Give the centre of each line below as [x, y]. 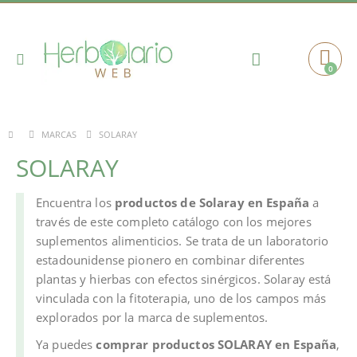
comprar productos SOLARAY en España [216, 344]
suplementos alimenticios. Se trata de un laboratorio [182, 240]
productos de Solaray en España [212, 202]
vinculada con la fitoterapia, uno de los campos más [181, 298]
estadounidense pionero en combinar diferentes [171, 259]
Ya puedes [66, 344]
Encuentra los [75, 202]
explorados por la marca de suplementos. [152, 317]
